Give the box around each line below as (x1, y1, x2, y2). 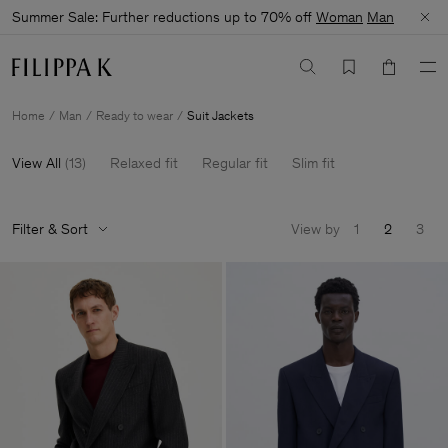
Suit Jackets (187, 108, 254, 123)
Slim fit (292, 154, 335, 173)
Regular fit (202, 154, 268, 173)
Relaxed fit (110, 154, 178, 173)
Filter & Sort (12, 220, 88, 239)
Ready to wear (96, 108, 173, 123)
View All (12, 154, 61, 173)
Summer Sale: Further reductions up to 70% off (12, 8, 316, 26)
